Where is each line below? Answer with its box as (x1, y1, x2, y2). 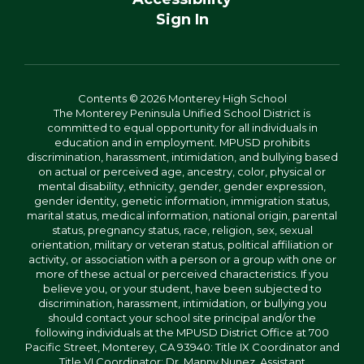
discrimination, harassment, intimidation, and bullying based (26, 150, 338, 163)
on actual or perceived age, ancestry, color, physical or (38, 165, 326, 178)
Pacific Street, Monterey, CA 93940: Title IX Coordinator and (24, 340, 340, 353)
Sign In (155, 11, 209, 28)
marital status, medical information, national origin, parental (27, 209, 337, 222)
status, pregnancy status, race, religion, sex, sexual (51, 223, 313, 236)
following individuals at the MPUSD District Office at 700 (35, 326, 329, 339)
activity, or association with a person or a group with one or (28, 253, 336, 266)
